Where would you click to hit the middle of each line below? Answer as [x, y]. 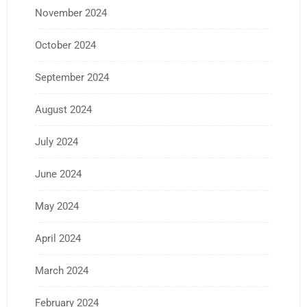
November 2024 [71, 13]
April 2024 [58, 238]
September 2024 [72, 77]
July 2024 [57, 142]
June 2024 [58, 174]
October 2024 [65, 45]
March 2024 [62, 270]
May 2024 [57, 206]
